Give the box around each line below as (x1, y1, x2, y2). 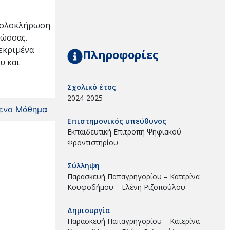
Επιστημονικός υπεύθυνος (67, 116, 166, 126)
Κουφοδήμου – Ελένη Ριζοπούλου (67, 182, 185, 192)
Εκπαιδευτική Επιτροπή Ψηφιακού (67, 126, 181, 137)
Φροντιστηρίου (67, 137, 118, 147)
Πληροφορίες (83, 46, 159, 62)
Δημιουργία (67, 205, 110, 215)
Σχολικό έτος (67, 82, 116, 92)
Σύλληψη (67, 160, 100, 170)
